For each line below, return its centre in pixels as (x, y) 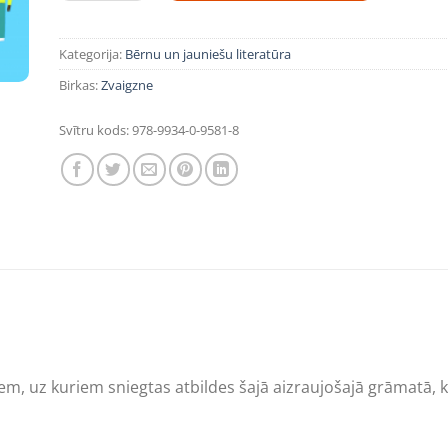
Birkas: (80, 84)
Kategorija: (92, 53)
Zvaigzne (127, 84)
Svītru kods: (94, 129)
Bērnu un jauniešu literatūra (208, 53)
